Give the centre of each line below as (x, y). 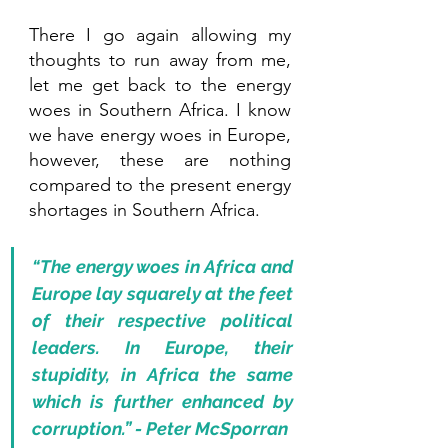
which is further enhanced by (162, 402)
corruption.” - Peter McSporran (160, 429)
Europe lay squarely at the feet (162, 294)
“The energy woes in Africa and (162, 267)
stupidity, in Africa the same (162, 375)
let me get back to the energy (160, 85)
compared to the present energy (160, 185)
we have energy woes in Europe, (160, 135)
